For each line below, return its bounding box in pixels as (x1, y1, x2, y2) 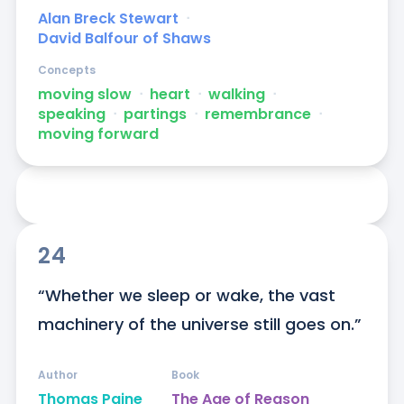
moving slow (37, 84, 132, 106)
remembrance (204, 104, 311, 125)
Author (37, 367, 78, 383)
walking (207, 84, 265, 106)
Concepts (37, 62, 96, 78)
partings (123, 104, 187, 125)
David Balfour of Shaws (37, 28, 211, 50)
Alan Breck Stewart (37, 8, 179, 30)
